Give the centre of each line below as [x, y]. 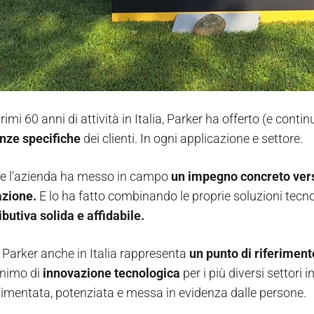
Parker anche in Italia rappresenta [96, 254]
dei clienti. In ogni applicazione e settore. [193, 139]
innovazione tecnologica [111, 273]
